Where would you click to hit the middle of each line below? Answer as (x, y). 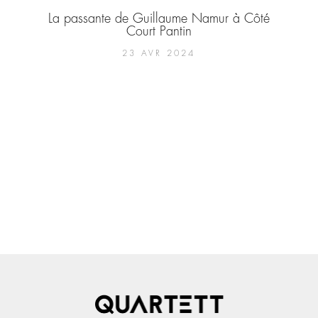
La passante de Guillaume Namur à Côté (159, 19)
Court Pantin (159, 32)
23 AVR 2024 (159, 53)
